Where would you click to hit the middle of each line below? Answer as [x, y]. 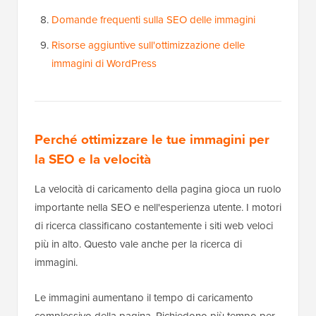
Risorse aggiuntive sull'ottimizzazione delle [148, 45]
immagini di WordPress [104, 63]
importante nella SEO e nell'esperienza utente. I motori [158, 207]
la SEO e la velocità [93, 159]
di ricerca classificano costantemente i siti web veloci [154, 226]
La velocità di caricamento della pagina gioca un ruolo [158, 189]
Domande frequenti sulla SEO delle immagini [153, 20]
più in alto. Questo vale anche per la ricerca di [138, 244]
